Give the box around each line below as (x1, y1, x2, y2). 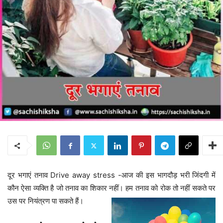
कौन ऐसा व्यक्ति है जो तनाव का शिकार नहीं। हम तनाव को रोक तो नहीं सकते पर (7, 183, 216, 193)
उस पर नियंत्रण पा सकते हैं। (7, 196, 84, 206)
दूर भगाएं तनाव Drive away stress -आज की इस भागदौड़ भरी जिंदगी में (7, 170, 216, 180)
